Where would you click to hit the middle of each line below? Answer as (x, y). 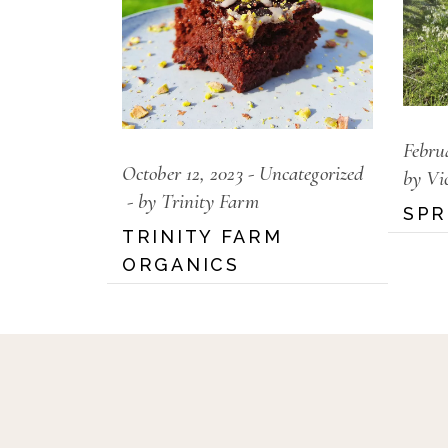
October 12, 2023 (182, 174)
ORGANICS (181, 265)
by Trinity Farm (198, 202)
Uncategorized (311, 174)
